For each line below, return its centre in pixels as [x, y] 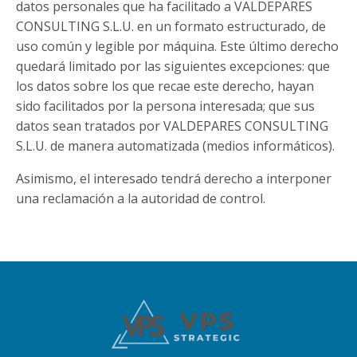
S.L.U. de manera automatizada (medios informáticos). [175, 146]
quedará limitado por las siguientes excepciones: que [173, 66]
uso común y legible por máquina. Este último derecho [177, 46]
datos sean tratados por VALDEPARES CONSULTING [172, 126]
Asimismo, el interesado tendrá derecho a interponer [174, 178]
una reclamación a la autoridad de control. [141, 198]
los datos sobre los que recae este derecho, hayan [165, 86]
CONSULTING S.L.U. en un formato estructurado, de [171, 26]
